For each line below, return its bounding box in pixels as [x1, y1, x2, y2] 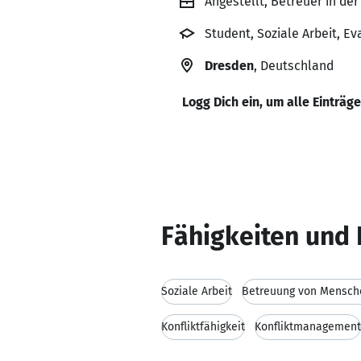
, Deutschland [254, 58, 334, 73]
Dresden [205, 58, 254, 73]
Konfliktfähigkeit [161, 320, 245, 334]
